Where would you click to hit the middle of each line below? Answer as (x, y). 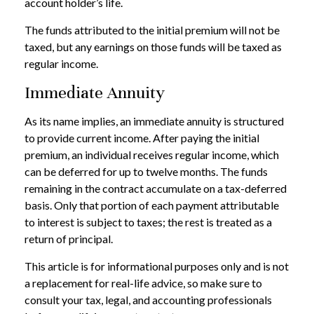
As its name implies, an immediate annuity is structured (154, 121)
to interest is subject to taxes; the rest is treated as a (148, 222)
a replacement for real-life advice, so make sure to (143, 283)
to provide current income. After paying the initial (142, 138)
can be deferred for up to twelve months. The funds (146, 172)
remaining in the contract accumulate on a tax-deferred (156, 189)
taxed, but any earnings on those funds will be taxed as (153, 47)
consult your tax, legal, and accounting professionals (148, 300)
